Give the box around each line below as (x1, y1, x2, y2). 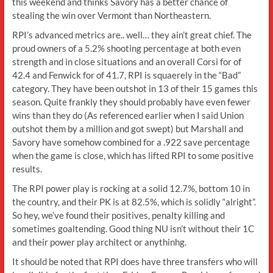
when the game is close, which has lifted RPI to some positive (12, 150, 253, 161)
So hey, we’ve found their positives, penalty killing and (12, 210, 225, 221)
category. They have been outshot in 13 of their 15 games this (12, 83, 258, 94)
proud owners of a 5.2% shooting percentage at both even (12, 43, 241, 54)
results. (12, 163, 42, 174)
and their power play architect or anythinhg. (12, 236, 186, 247)
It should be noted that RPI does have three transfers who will (12, 256, 258, 267)
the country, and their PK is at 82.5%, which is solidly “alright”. (12, 196, 256, 207)
